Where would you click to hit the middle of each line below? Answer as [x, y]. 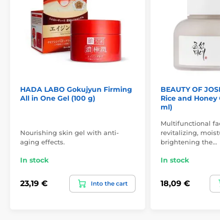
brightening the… [189, 142]
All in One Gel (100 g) [58, 98]
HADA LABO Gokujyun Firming [76, 89]
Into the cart [109, 183]
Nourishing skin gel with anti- [69, 132]
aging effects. [42, 142]
